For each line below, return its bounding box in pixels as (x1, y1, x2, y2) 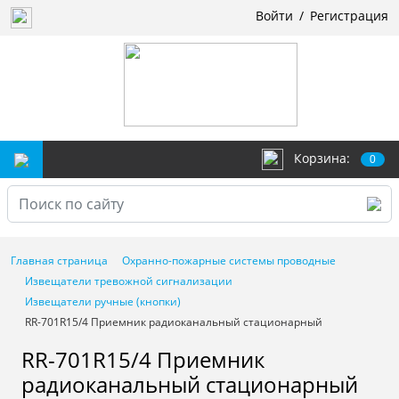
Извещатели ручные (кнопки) (25, 294, 181, 309)
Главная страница (11, 253, 108, 268)
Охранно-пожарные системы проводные (122, 253, 336, 268)
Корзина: (294, 149, 350, 167)
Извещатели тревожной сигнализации (25, 273, 232, 289)
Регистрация (304, 7, 388, 24)
